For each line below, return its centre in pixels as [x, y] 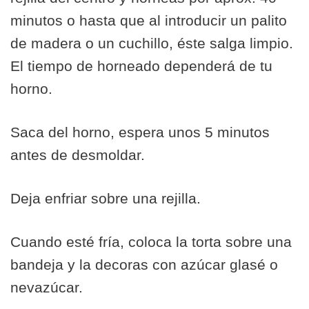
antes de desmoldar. [78, 155]
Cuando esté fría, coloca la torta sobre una [151, 242]
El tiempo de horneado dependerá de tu [141, 66]
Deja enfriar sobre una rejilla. [106, 198]
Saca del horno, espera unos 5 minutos [140, 132]
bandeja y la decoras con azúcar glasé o [144, 265]
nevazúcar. [47, 287]
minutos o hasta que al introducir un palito [149, 20]
